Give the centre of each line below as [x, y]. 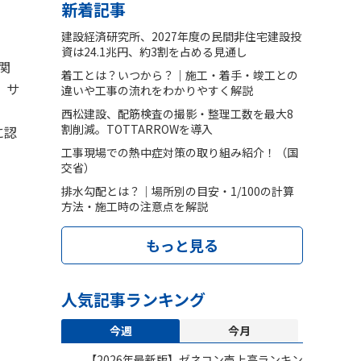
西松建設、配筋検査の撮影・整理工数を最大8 [177, 113]
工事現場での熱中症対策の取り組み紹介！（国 [180, 152]
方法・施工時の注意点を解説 [135, 206]
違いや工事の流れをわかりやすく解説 [157, 90]
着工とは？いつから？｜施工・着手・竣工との [180, 75]
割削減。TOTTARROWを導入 [137, 129]
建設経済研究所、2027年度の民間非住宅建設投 [181, 36]
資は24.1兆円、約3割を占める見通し [154, 51]
